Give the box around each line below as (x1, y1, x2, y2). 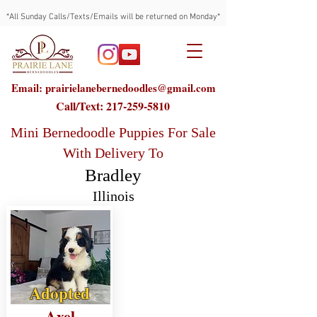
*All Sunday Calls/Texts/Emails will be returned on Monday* (6, 12, 220, 22)
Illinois (92, 188, 134, 204)
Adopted (30, 281, 90, 305)
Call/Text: (55, 98, 106, 114)
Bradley (85, 166, 142, 185)
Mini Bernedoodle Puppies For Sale (10, 125, 216, 140)
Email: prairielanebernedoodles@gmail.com (11, 80, 216, 96)
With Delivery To (62, 145, 163, 161)
